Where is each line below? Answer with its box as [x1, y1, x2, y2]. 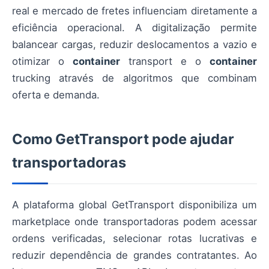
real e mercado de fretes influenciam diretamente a [12, 4, 257, 17]
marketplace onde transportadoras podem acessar [12, 215, 257, 228]
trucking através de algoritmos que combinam [12, 71, 257, 84]
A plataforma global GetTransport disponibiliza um [12, 198, 257, 211]
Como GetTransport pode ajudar [12, 130, 234, 148]
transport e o [120, 55, 210, 67]
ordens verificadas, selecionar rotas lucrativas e [12, 232, 257, 244]
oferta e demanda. [12, 88, 100, 101]
